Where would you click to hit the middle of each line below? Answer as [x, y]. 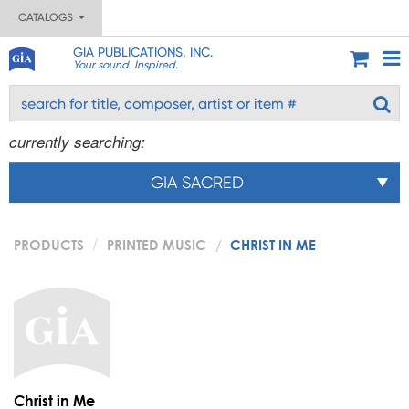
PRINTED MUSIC [157, 245]
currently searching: [77, 142]
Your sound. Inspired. [125, 65]
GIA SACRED [197, 182]
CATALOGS [48, 17]
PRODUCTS [49, 245]
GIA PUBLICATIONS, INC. [142, 52]
